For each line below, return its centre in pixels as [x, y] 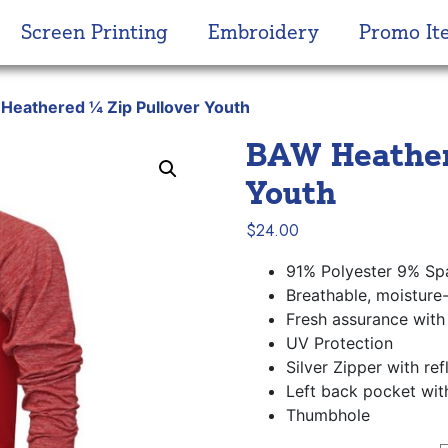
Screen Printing [94, 32]
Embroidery [263, 32]
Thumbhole [328, 414]
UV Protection [340, 342]
